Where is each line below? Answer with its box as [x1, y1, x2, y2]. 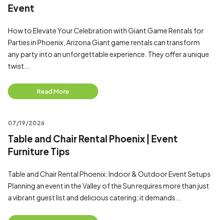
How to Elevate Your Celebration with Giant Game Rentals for [8, 26, 204, 35]
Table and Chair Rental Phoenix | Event [8, 133, 178, 144]
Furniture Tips [8, 146, 70, 157]
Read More [37, 87, 69, 95]
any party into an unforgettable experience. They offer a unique [8, 50, 209, 58]
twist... [8, 61, 30, 70]
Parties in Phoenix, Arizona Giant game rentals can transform [8, 38, 200, 47]
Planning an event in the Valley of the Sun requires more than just [8, 181, 209, 190]
